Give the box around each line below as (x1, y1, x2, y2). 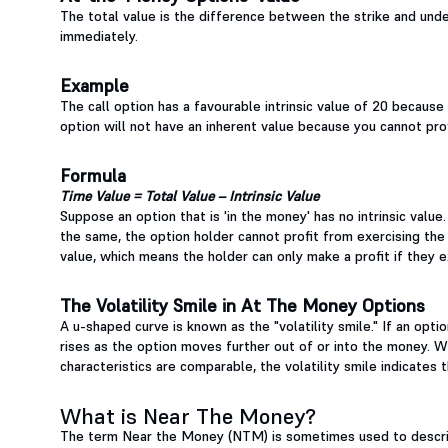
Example (60, 74, 129, 98)
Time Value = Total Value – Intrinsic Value (60, 187, 319, 206)
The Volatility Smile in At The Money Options (60, 294, 425, 318)
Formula (60, 164, 126, 188)
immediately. (60, 27, 142, 46)
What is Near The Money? (60, 402, 316, 431)
